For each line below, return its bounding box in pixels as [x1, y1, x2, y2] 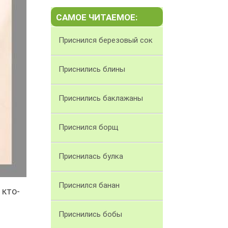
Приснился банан [59, 181, 120, 190]
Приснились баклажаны [59, 94, 143, 103]
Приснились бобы [59, 210, 122, 219]
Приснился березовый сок [59, 36, 153, 45]
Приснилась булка [59, 152, 123, 161]
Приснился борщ [59, 123, 119, 132]
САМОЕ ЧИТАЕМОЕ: [56, 12, 137, 23]
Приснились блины [59, 65, 125, 74]
